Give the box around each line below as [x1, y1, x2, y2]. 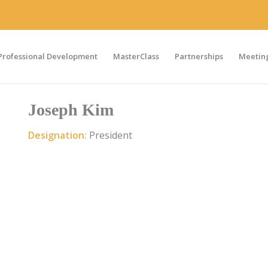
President [89, 128, 132, 142]
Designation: [28, 128, 89, 142]
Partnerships [175, 51, 224, 62]
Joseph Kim [28, 100, 114, 119]
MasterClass [113, 51, 160, 62]
